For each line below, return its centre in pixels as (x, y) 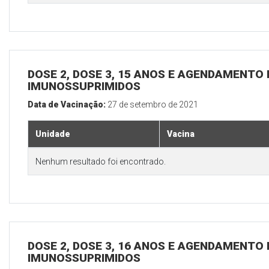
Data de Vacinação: (68, 105)
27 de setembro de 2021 (153, 105)
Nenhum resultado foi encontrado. (101, 162)
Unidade (53, 134)
